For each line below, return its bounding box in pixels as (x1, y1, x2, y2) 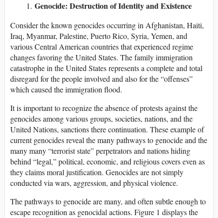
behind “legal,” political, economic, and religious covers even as (10, 156, 205, 167)
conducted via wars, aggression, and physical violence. (10, 178, 178, 188)
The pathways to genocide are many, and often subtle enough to (10, 196, 206, 207)
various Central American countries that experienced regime (10, 41, 193, 52)
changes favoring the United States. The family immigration (10, 52, 193, 63)
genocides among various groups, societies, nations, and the (10, 113, 193, 124)
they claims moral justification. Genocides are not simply (10, 167, 183, 178)
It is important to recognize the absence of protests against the (10, 103, 198, 113)
